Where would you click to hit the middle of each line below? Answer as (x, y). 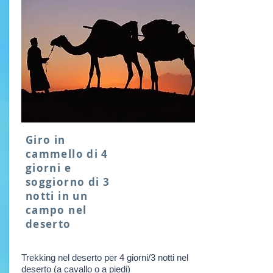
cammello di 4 (67, 154)
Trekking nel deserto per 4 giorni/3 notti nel (105, 257)
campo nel (56, 210)
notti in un (57, 196)
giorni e (48, 168)
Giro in (46, 140)
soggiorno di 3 (68, 182)
